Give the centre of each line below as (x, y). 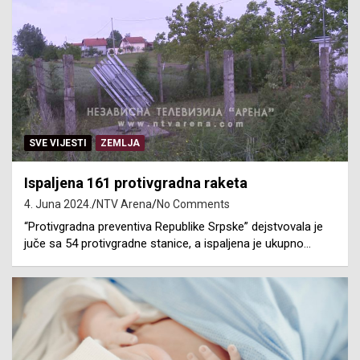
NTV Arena (124, 204)
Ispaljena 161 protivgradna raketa (136, 182)
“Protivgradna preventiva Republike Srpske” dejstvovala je (174, 226)
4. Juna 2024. (58, 204)
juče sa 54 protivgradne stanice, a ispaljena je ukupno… (168, 243)
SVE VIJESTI (58, 143)
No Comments (193, 204)
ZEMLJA (120, 143)
